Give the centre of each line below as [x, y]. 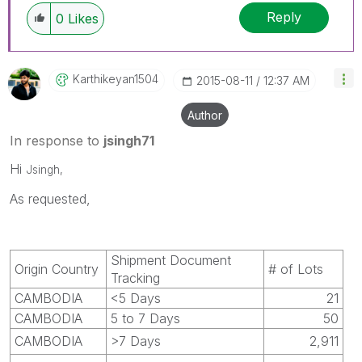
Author [205, 115]
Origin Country [57, 269]
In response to [57, 140]
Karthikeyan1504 [116, 78]
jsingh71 [129, 140]
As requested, [50, 198]
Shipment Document [171, 260]
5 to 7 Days [145, 318]
